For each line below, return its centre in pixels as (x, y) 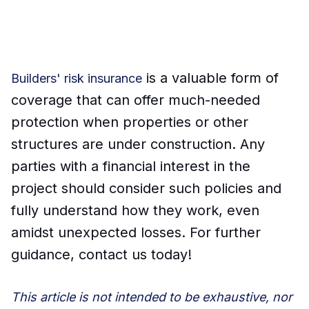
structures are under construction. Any (138, 144)
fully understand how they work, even (135, 210)
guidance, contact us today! (101, 254)
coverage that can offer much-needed (136, 100)
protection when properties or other (130, 122)
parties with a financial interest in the (131, 166)
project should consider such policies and (146, 188)
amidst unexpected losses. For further (136, 232)
